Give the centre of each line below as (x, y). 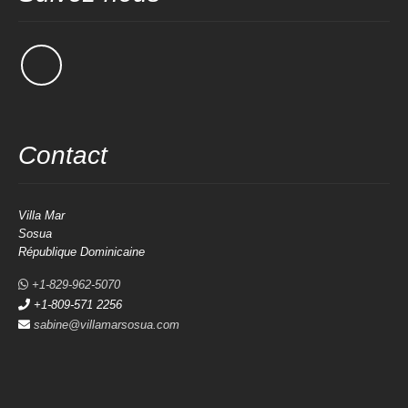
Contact (63, 155)
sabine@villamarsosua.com (107, 324)
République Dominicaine (82, 251)
